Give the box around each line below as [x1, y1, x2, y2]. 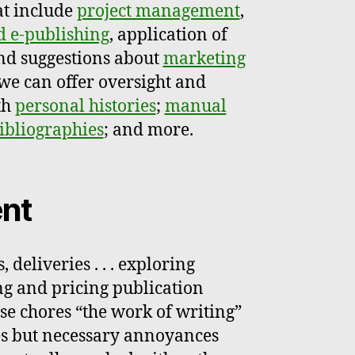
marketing [162, 48, 246, 71]
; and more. [103, 120, 193, 142]
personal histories [14, 96, 156, 118]
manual [164, 96, 227, 118]
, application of [109, 25, 227, 47]
